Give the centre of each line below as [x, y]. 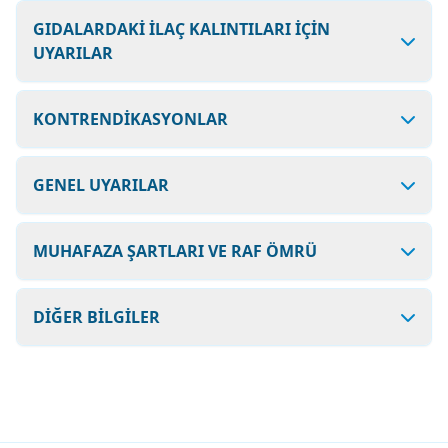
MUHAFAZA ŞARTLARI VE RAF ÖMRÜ [175, 251]
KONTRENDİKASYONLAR [130, 119]
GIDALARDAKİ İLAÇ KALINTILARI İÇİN [181, 29]
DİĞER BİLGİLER [96, 317]
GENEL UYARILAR [101, 185]
